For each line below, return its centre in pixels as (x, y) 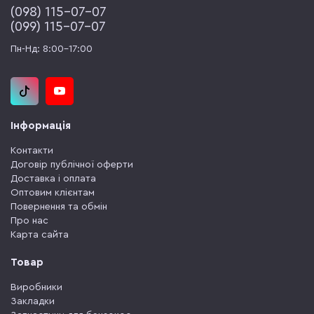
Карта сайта (40, 235)
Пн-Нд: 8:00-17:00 (52, 49)
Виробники (36, 288)
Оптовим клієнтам (53, 193)
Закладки (33, 302)
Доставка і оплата (53, 179)
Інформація (41, 126)
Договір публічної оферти (72, 165)
